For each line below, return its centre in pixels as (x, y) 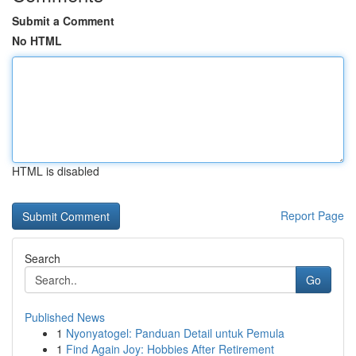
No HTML (37, 41)
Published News (65, 317)
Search (43, 258)
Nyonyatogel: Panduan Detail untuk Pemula (175, 333)
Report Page (312, 215)
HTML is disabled (56, 171)
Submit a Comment (63, 21)
